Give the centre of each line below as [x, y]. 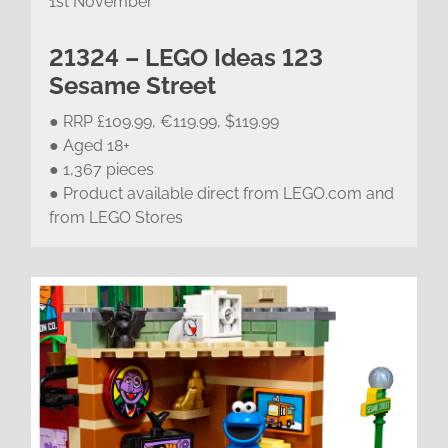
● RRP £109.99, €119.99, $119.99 [163, 121]
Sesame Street [132, 85]
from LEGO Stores [115, 217]
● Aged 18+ [89, 145]
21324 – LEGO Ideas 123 [185, 57]
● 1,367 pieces [101, 169]
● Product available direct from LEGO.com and [221, 193]
